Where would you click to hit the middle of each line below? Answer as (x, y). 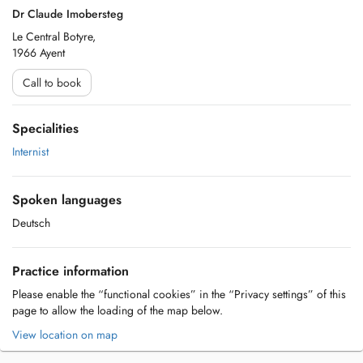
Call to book (52, 83)
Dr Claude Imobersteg (68, 14)
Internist (30, 152)
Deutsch (31, 223)
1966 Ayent (38, 53)
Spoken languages (67, 200)
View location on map (65, 335)
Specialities (45, 128)
